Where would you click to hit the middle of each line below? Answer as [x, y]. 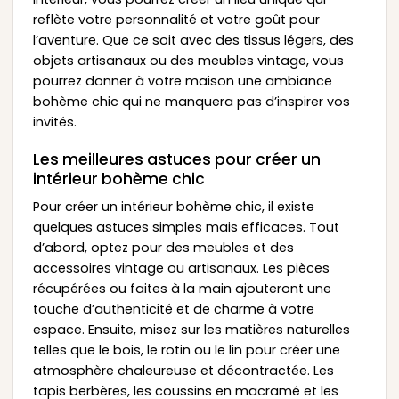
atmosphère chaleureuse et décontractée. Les [183, 370]
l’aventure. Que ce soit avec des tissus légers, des [193, 41]
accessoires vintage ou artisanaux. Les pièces [181, 268]
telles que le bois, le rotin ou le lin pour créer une [186, 350]
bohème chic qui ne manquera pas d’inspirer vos [191, 102]
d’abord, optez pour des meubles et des [163, 247]
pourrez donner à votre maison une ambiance [182, 81]
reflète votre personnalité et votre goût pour [176, 20]
